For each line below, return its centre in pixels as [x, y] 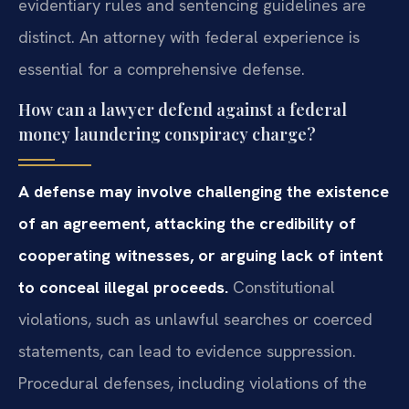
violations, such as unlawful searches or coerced [195, 319]
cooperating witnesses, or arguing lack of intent [201, 255]
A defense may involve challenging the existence [204, 191]
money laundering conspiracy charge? [167, 134]
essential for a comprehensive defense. [162, 68]
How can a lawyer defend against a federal [183, 109]
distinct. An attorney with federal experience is [189, 37]
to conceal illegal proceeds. [123, 287]
